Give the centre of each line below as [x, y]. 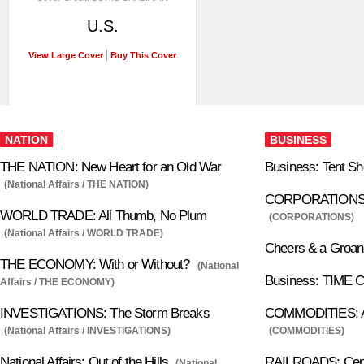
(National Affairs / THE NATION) [76, 185]
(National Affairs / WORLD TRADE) [84, 234]
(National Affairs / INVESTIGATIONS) [87, 331]
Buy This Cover [143, 56]
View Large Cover [66, 56]
